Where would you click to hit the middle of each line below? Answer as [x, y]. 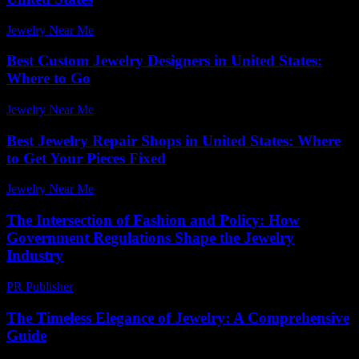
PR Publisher [40, 286]
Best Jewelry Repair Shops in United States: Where [173, 140]
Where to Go [48, 79]
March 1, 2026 [117, 286]
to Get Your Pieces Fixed [86, 158]
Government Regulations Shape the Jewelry [150, 238]
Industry [35, 256]
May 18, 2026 [137, 189]
